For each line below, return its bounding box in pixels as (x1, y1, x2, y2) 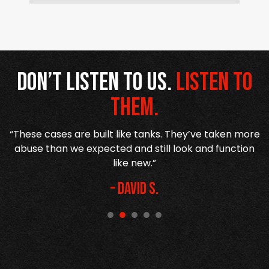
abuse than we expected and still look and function (14, 141, 255, 156)
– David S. (110, 178, 159, 199)
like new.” (113, 156, 156, 170)
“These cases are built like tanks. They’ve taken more (9, 127, 260, 141)
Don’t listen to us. (17, 67, 176, 98)
